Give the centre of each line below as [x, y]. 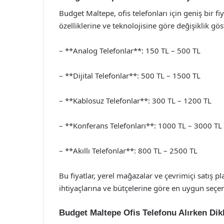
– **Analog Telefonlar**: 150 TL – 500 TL [130, 50]
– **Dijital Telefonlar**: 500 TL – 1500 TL [130, 75]
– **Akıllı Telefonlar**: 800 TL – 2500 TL [128, 150]
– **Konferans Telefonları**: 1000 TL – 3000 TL [140, 125]
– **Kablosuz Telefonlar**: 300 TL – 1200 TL [135, 100]
